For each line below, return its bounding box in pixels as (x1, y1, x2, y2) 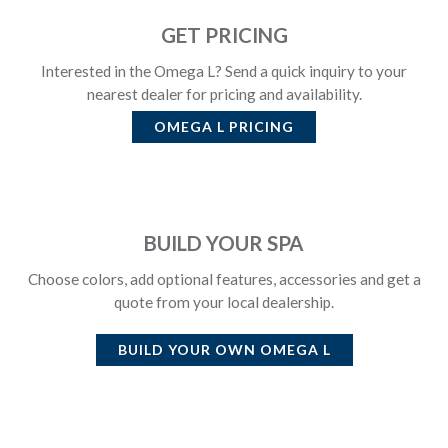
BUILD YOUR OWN (117, 340, 260, 358)
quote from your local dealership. (114, 292, 334, 311)
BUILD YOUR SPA (144, 230, 304, 255)
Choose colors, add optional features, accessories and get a (27, 269, 421, 288)
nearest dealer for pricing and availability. (86, 84, 362, 103)
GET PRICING (160, 22, 288, 47)
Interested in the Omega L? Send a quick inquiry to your (41, 61, 407, 80)
